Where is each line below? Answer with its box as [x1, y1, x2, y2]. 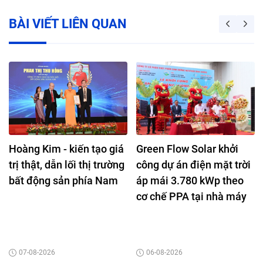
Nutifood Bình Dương [136, 205, 234, 218]
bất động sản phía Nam [9, 174, 118, 187]
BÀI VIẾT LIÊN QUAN [9, 16, 127, 32]
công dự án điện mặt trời [136, 158, 251, 171]
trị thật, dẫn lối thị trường [9, 158, 124, 171]
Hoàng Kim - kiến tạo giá [9, 142, 124, 155]
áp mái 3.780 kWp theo [136, 174, 244, 187]
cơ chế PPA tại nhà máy [136, 190, 247, 203]
